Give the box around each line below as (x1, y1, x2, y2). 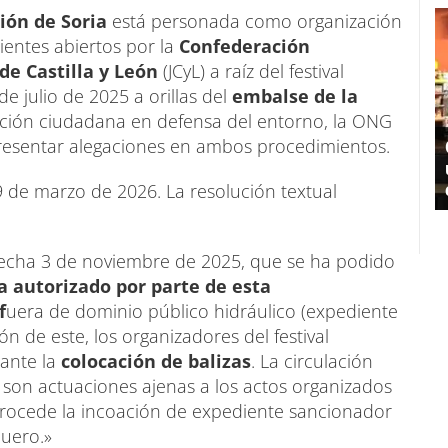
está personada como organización (107, 9, 402, 34)
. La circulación (251, 349, 373, 374)
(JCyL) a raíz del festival (163, 59, 344, 84)
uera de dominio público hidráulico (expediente (6, 299, 398, 324)
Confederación (179, 34, 310, 59)
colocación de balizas (61, 349, 251, 374)
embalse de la (232, 84, 358, 109)
